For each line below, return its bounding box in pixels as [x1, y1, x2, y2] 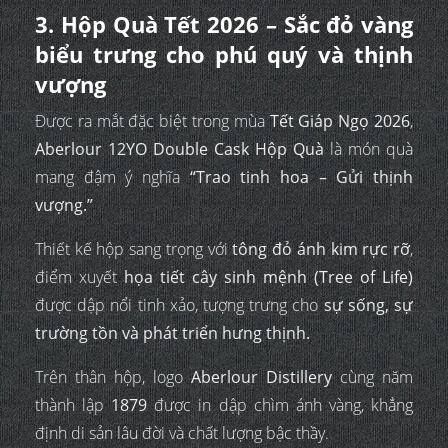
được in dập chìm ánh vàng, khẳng [147, 394, 414, 417]
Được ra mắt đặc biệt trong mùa [35, 110, 270, 133]
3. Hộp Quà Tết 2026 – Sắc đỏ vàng [35, 9, 413, 40]
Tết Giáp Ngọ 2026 [269, 110, 411, 133]
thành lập [35, 394, 112, 417]
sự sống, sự [323, 294, 414, 317]
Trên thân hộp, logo [35, 366, 191, 389]
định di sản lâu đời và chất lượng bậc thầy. [35, 422, 329, 445]
